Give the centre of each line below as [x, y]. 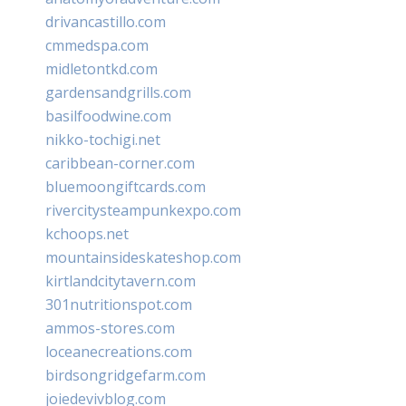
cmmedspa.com [97, 45]
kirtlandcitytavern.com [121, 280]
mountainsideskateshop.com [143, 257]
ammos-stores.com [110, 328]
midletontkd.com [101, 68]
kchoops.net [87, 233]
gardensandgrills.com [118, 92]
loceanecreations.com [119, 351]
